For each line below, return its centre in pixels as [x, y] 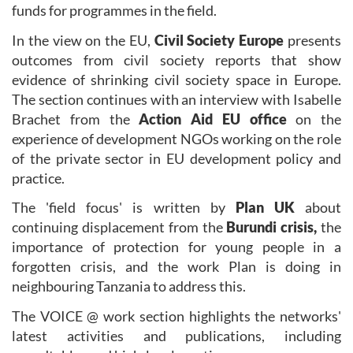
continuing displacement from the [119, 227]
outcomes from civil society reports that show [176, 59]
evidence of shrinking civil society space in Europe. [176, 79]
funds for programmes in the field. [114, 11]
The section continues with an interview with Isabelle [176, 99]
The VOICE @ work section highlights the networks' [176, 316]
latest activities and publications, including [176, 335]
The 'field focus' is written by [124, 208]
